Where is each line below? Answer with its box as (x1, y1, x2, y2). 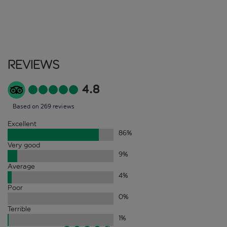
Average (8, 162, 35, 171)
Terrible (8, 204, 31, 213)
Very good (8, 140, 40, 149)
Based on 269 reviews (13, 102, 74, 110)
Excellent (8, 119, 36, 128)
